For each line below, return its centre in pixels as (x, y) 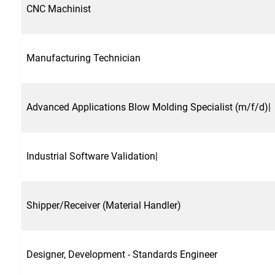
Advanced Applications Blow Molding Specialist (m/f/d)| (149, 107)
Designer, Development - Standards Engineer (122, 254)
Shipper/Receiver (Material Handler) (104, 205)
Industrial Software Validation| (92, 156)
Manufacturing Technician (83, 58)
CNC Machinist (59, 9)
